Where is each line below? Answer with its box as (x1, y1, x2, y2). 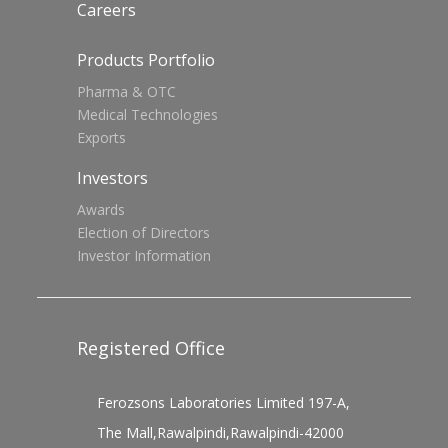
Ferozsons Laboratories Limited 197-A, (97, 393, 351, 413)
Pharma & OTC (77, 82, 177, 102)
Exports (77, 128, 127, 148)
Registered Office (77, 336, 226, 361)
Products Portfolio (77, 49, 216, 72)
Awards (77, 200, 126, 220)
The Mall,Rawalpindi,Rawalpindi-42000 (97, 423, 345, 443)
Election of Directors (77, 223, 211, 243)
